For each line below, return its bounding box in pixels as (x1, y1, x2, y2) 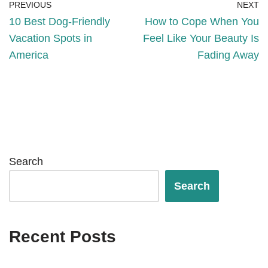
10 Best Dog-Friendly (9, 16, 110, 28)
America (9, 49, 48, 62)
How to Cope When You (145, 16, 259, 28)
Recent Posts (9, 227, 116, 246)
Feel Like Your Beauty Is (143, 32, 259, 45)
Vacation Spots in (9, 32, 92, 45)
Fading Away (197, 49, 259, 62)
